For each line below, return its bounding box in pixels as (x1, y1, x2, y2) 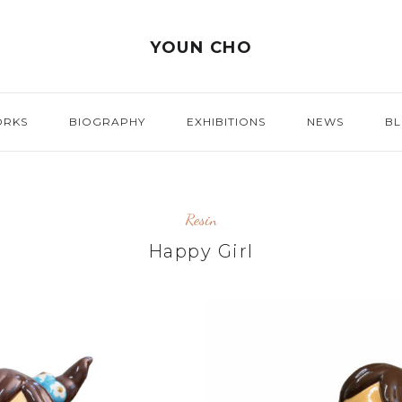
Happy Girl (147, 240, 254, 262)
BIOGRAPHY (68, 115, 145, 128)
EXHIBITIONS (186, 115, 266, 128)
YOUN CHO (150, 38, 252, 57)
